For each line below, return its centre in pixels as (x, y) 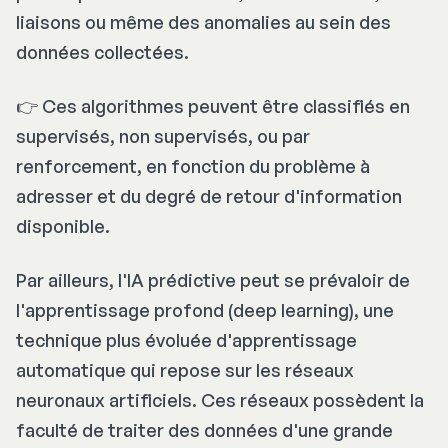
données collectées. (102, 51)
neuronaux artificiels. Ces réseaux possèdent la (220, 399)
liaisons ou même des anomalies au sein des (203, 21)
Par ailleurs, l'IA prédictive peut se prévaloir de (213, 279)
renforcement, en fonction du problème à (193, 165)
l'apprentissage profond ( (124, 309)
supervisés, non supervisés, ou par (163, 135)
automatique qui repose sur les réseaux (185, 369)
